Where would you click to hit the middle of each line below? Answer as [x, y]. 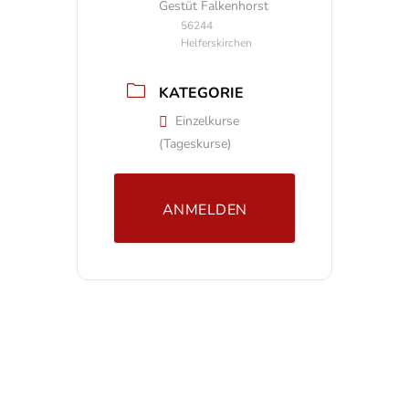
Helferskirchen [216, 42]
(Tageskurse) [195, 144]
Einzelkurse [207, 121]
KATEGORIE [201, 94]
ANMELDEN [204, 210]
